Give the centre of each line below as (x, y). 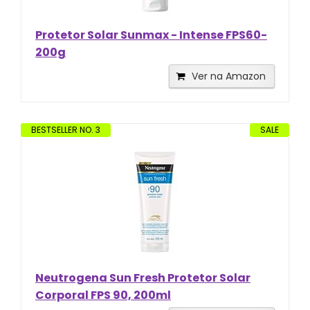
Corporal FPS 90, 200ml (103, 295)
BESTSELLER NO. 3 (66, 129)
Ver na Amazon (229, 76)
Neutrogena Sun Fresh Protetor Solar (143, 277)
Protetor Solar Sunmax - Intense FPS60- (151, 35)
